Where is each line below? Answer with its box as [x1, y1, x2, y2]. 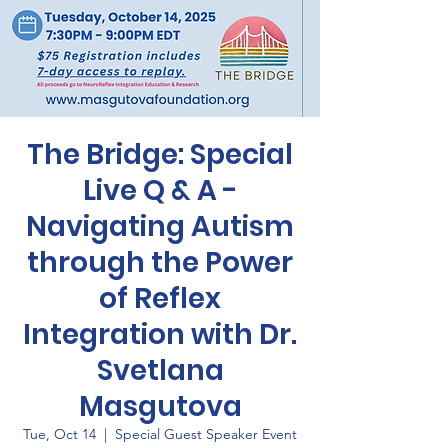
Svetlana [96, 351, 224, 390]
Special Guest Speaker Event [115, 425, 297, 443]
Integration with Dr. [23, 315, 297, 354]
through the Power [27, 243, 293, 282]
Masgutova [78, 387, 242, 426]
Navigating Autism [26, 207, 294, 246]
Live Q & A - [82, 171, 238, 210]
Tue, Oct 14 [23, 425, 96, 443]
